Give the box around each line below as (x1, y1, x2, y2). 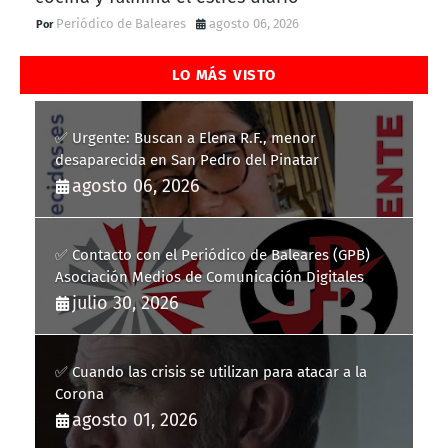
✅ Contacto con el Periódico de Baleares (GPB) (55, 245, 370, 264)
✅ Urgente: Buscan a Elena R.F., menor (55, 128, 316, 147)
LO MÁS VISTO (172, 65, 276, 84)
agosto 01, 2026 (72, 408, 198, 431)
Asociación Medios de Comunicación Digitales (55, 267, 364, 286)
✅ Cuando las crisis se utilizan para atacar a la (55, 362, 367, 381)
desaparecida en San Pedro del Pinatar (55, 150, 319, 169)
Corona (55, 384, 104, 403)
